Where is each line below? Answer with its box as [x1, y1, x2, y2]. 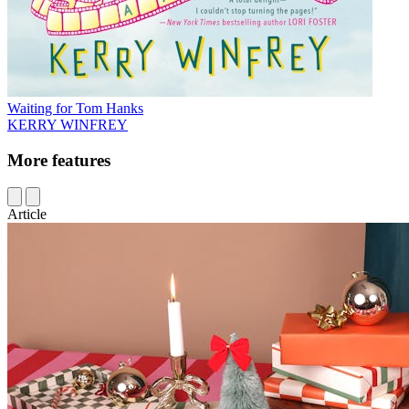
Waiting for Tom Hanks [7, 100, 143, 116]
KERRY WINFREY [7, 116, 128, 132]
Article [7, 206, 47, 223]
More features [7, 150, 110, 170]
